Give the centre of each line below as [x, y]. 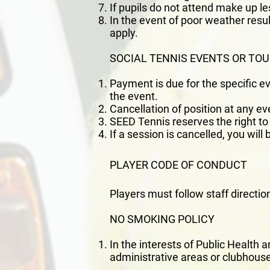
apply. [124, 33]
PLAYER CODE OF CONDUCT [178, 165]
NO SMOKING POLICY [162, 219]
